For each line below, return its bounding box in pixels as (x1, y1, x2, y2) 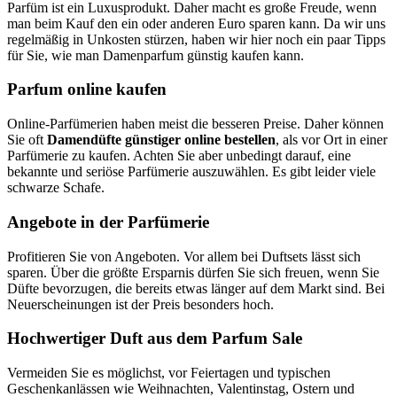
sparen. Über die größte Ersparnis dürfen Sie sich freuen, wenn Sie (7, 264, 379, 280)
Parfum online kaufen (7, 80, 167, 99)
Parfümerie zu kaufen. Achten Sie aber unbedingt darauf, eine (7, 148, 351, 164)
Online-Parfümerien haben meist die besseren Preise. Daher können (7, 116, 384, 132)
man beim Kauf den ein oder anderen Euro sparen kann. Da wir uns (7, 15, 385, 31)
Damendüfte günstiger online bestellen (47, 132, 276, 148)
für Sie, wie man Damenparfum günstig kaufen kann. (7, 47, 304, 63)
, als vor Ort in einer (276, 132, 387, 148)
